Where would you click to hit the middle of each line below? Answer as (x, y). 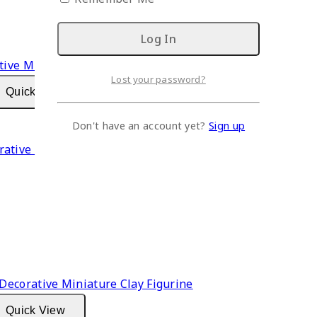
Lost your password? (158, 80)
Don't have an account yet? (140, 125)
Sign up (227, 125)
